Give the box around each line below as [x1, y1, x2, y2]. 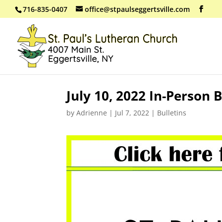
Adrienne [76, 108, 108, 117]
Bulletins [157, 108, 187, 117]
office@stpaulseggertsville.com [85, 4, 190, 14]
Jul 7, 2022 [115, 108, 150, 117]
